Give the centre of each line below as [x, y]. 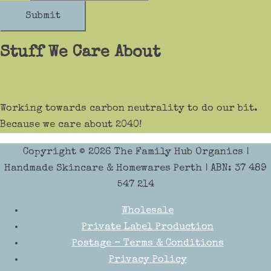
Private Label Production [148, 227]
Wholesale [148, 211]
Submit [43, 16]
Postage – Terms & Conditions [148, 244]
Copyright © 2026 [68, 152]
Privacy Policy [148, 260]
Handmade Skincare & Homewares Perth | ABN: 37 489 [135, 168]
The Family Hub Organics [178, 152]
